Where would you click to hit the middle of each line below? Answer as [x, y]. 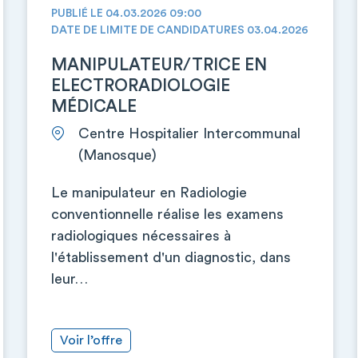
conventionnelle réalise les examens [167, 214]
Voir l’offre [91, 340]
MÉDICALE [93, 107]
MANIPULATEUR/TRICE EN [159, 65]
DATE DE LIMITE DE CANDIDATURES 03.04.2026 [179, 30]
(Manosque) [117, 155]
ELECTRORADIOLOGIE [140, 86]
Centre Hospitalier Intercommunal [189, 133]
